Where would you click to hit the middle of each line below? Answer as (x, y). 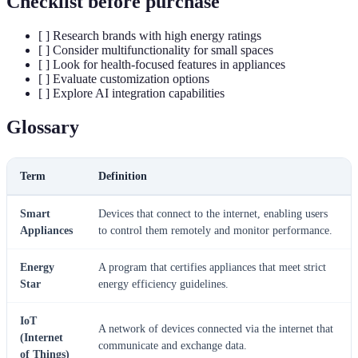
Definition (123, 176)
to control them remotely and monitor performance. (215, 230)
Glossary (43, 127)
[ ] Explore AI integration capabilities (131, 93)
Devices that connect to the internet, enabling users (213, 213)
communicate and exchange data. (173, 345)
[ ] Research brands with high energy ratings (150, 35)
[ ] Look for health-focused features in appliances (162, 64)
